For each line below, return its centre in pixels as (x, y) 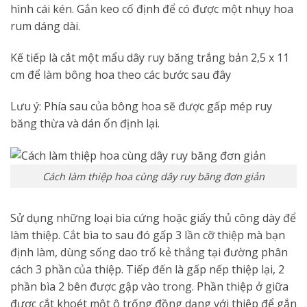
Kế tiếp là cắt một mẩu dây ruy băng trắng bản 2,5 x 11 (150, 57)
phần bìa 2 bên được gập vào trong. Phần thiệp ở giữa (149, 287)
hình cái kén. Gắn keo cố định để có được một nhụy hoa (152, 9)
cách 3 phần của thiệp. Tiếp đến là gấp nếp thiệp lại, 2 (147, 270)
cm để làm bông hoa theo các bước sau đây (121, 74)
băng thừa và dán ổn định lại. (85, 123)
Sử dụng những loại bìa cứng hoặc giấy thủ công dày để (153, 218)
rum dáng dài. (45, 26)
